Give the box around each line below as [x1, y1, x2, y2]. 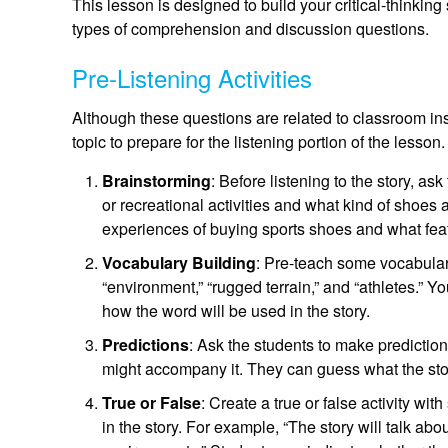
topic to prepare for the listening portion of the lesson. [72, 130, 445, 154]
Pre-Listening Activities [72, 60, 312, 96]
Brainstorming [102, 169, 211, 193]
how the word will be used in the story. [102, 299, 370, 323]
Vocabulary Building [102, 251, 256, 275]
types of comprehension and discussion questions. [72, 17, 429, 41]
